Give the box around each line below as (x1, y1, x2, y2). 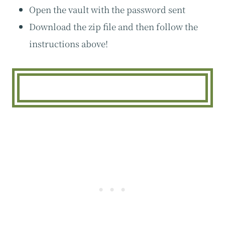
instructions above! (29, 37, 108, 50)
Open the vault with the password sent (29, 3, 185, 16)
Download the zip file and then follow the (29, 20, 198, 33)
